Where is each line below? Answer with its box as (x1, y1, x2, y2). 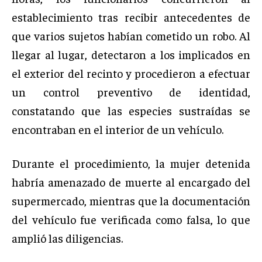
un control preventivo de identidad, (12, 84, 250, 99)
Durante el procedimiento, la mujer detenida (12, 156, 250, 171)
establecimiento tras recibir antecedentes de (12, 9, 250, 25)
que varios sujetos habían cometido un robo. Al (12, 28, 250, 43)
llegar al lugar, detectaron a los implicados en (12, 47, 250, 62)
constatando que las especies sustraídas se (12, 103, 250, 118)
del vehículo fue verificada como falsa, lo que (12, 212, 250, 227)
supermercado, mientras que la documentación (12, 193, 250, 208)
